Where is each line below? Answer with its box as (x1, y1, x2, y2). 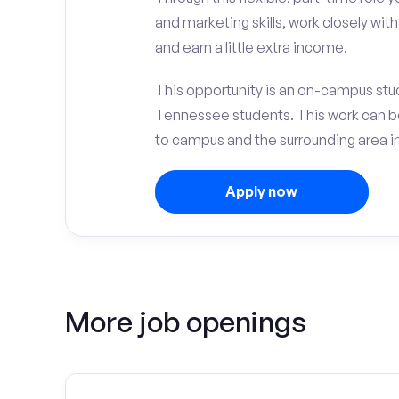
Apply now (225, 183, 297, 200)
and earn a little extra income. (154, 38, 347, 56)
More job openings (65, 304, 306, 339)
